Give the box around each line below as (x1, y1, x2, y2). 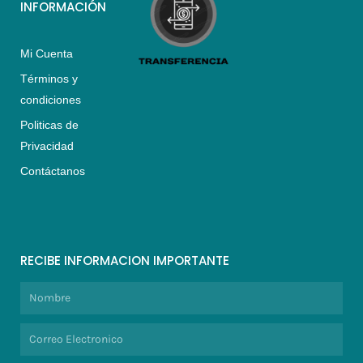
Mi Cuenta (20, 46, 73, 60)
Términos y (20, 71, 78, 85)
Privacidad (20, 139, 74, 152)
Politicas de (20, 117, 79, 131)
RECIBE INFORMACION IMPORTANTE (20, 251, 229, 269)
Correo (19, 325, 50, 337)
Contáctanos (20, 164, 85, 177)
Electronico (19, 343, 69, 355)
